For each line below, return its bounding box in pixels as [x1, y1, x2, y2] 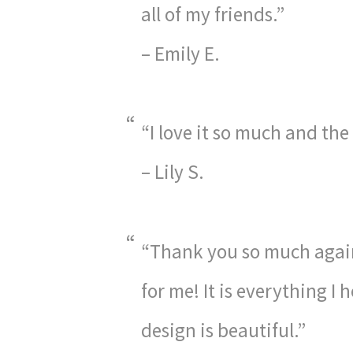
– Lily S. [141, 159, 205, 185]
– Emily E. [141, 41, 221, 66]
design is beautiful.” [141, 317, 307, 343]
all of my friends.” [141, 2, 285, 27]
